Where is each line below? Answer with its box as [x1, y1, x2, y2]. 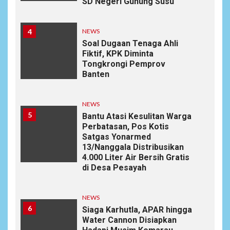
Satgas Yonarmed [82, 131, 151, 142]
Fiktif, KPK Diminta [82, 48, 154, 59]
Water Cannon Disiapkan [82, 215, 177, 225]
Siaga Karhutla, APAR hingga [82, 204, 192, 215]
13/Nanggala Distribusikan [82, 142, 184, 152]
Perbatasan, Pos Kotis [82, 121, 169, 131]
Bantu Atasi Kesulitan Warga [82, 111, 191, 121]
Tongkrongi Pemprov [82, 59, 165, 69]
